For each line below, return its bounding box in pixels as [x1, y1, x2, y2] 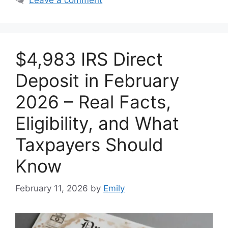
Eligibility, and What [15, 112, 179, 134]
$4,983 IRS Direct [15, 48, 163, 70]
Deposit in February [15, 69, 179, 91]
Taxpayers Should [15, 133, 163, 155]
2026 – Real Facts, [15, 91, 171, 112]
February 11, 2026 [15, 183, 88, 194]
